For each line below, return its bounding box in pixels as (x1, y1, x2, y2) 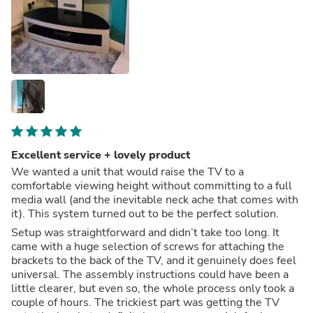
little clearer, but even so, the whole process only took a (11, 280, 294, 296)
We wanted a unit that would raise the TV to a (11, 163, 244, 180)
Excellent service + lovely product (11, 147, 190, 163)
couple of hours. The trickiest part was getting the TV (11, 294, 279, 310)
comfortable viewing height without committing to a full (11, 177, 292, 194)
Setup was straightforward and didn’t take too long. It (11, 224, 279, 240)
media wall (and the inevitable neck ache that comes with (11, 191, 298, 208)
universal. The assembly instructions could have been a (11, 266, 289, 282)
